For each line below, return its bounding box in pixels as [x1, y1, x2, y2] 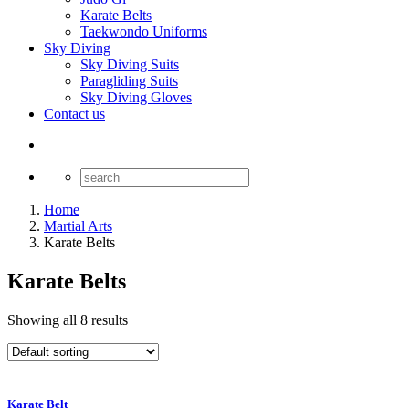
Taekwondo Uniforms [80, 24, 207, 39]
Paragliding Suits [80, 73, 178, 89]
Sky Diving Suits [80, 57, 179, 72]
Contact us [44, 106, 105, 121]
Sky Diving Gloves [80, 89, 192, 105]
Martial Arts [44, 218, 112, 234]
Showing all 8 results [7, 311, 128, 328]
